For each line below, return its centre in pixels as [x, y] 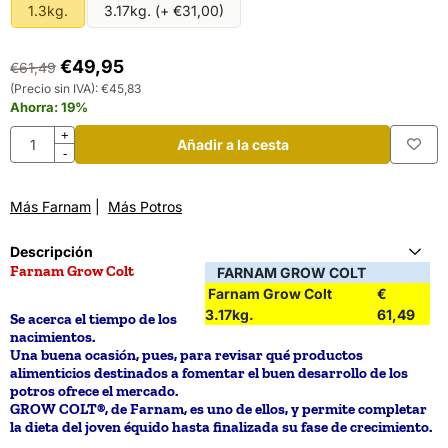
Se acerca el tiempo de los [93, 318]
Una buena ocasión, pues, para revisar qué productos [186, 354]
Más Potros [145, 206]
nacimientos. [52, 336]
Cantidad [39, 135]
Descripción [51, 251]
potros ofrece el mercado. [94, 390]
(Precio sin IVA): [54, 88]
